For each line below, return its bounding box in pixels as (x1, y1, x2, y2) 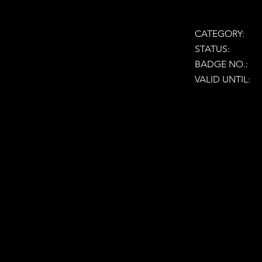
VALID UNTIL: (195, 74, 250, 85)
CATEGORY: (195, 28, 244, 39)
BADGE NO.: (195, 58, 248, 70)
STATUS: (195, 43, 230, 54)
